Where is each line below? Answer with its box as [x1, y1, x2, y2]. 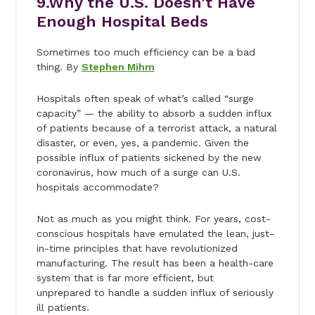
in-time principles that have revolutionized [36, 242, 238, 254]
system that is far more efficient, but [36, 271, 214, 283]
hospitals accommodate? [36, 181, 159, 193]
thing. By [36, 60, 82, 72]
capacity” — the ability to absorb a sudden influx [36, 107, 271, 119]
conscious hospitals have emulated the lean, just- [36, 227, 274, 239]
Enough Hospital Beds [36, 12, 208, 30]
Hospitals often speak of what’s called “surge [36, 92, 254, 104]
